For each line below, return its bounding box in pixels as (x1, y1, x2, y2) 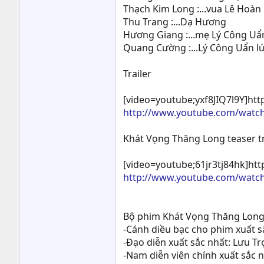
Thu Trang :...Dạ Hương (123, 15, 226, 28)
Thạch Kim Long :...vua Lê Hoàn (123, 2, 261, 15)
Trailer (123, 67, 151, 80)
